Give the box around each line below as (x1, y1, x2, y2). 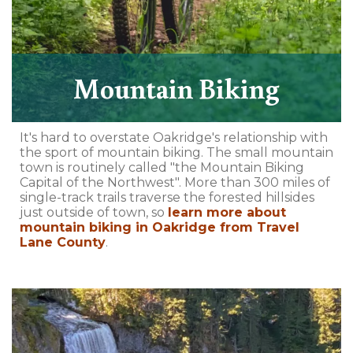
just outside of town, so (20, 204, 168, 220)
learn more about (168, 204, 286, 220)
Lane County (20, 234, 106, 250)
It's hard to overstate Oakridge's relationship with (20, 129, 328, 145)
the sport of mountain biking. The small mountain (20, 144, 333, 160)
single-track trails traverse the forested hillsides (20, 189, 314, 205)
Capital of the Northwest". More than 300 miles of (20, 174, 330, 190)
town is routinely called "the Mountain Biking (20, 159, 304, 175)
